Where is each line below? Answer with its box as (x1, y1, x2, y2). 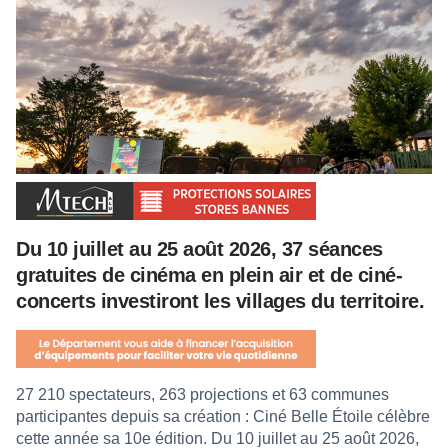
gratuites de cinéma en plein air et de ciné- (16, 263, 402, 286)
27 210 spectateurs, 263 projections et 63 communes (16, 385, 389, 403)
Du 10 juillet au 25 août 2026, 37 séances (16, 237, 383, 260)
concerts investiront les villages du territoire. (16, 289, 424, 312)
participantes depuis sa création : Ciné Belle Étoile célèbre (16, 407, 430, 425)
